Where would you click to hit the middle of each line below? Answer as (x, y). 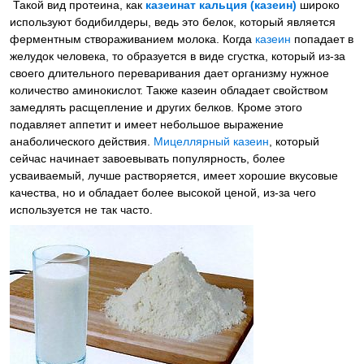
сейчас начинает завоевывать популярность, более (147, 159)
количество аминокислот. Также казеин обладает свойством (169, 91)
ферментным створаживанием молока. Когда (132, 39)
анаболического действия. (82, 142)
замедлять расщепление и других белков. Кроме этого (156, 108)
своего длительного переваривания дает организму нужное (169, 74)
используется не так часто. (81, 210)
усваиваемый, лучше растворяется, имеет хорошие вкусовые (174, 176)
